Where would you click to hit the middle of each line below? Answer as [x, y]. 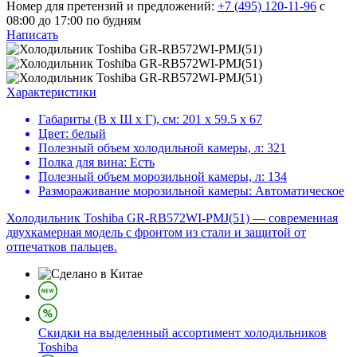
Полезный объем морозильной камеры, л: [151, 176]
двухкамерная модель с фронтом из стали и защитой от [156, 232]
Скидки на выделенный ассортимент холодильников [182, 332]
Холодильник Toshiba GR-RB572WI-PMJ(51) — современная [172, 218]
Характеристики [51, 92]
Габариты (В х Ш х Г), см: [109, 119]
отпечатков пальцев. [62, 246]
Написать [32, 34]
